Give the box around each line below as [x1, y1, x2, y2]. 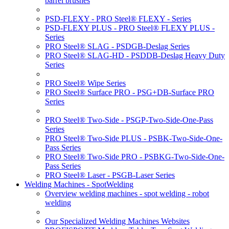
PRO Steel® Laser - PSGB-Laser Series [45, 171, 175, 179]
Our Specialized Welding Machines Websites [45, 217, 190, 225]
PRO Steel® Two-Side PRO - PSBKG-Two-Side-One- [45, 152, 224, 161]
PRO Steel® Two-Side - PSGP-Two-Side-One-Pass [45, 116, 213, 124]
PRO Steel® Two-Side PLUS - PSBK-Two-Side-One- [45, 134, 222, 143]
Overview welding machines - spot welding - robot [45, 189, 209, 198]
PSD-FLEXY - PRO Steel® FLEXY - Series [45, 14, 191, 23]
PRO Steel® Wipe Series [45, 79, 126, 87]
